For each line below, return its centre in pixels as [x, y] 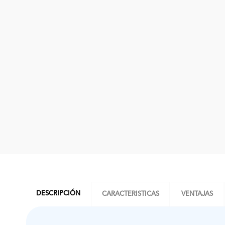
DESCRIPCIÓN [58, 194]
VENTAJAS [197, 194]
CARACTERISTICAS [131, 194]
